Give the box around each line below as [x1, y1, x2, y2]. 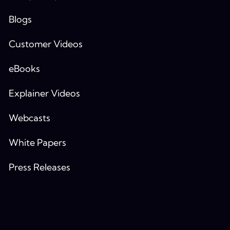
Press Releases [8, 161, 70, 174]
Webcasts [8, 112, 50, 124]
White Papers [8, 137, 66, 149]
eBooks [8, 63, 40, 75]
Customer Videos [8, 38, 83, 50]
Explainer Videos [8, 87, 80, 100]
